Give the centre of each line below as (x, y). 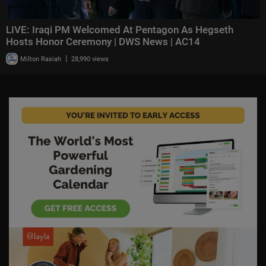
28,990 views (90, 59)
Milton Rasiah (40, 59)
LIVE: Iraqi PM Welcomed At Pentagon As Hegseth (120, 29)
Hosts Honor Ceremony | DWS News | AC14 (103, 41)
